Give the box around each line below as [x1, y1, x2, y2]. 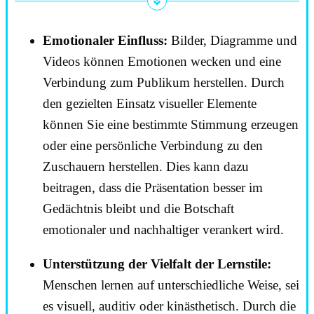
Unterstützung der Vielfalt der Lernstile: [43, 257, 271, 272]
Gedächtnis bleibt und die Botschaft [43, 201, 234, 217]
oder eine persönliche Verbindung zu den [43, 138, 263, 153]
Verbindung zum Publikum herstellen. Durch [43, 75, 285, 90]
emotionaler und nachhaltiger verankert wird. [43, 222, 284, 238]
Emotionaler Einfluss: [43, 33, 168, 48]
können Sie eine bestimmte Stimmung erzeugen [43, 117, 299, 132]
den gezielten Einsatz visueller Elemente [43, 96, 257, 111]
